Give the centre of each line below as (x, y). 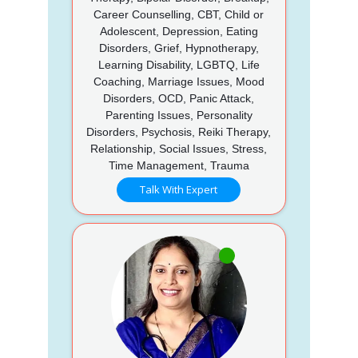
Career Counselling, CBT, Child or (179, 14)
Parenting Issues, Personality (179, 115)
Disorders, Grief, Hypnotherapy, (179, 48)
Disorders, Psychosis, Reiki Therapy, (179, 131)
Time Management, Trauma (179, 165)
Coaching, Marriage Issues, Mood (179, 81)
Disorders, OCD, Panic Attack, (179, 98)
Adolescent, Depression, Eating (179, 31)
